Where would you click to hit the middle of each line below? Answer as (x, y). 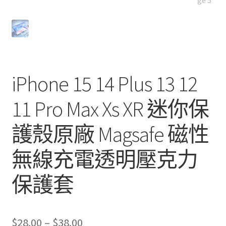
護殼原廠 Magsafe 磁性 (110, 134)
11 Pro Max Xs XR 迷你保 (110, 109)
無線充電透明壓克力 (104, 160)
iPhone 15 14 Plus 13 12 (104, 84)
